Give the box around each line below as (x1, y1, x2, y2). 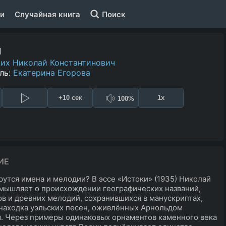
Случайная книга (15, 9, 80, 19)
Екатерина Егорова (13, 67, 90, 78)
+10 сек (58, 94, 82, 102)
